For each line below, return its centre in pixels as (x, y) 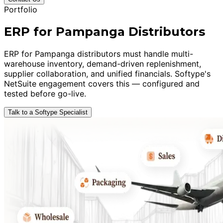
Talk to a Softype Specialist (48, 112)
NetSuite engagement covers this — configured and (102, 83)
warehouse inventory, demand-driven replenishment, (103, 63)
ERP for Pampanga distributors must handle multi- (99, 54)
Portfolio (21, 10)
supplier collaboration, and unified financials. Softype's (107, 73)
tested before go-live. (45, 93)
